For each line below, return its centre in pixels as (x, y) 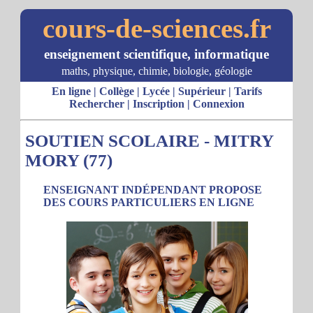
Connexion (218, 104)
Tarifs (248, 91)
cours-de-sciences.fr (156, 28)
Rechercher (96, 104)
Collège (116, 91)
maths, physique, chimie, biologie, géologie (156, 71)
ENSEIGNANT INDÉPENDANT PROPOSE (153, 190)
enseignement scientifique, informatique (156, 54)
